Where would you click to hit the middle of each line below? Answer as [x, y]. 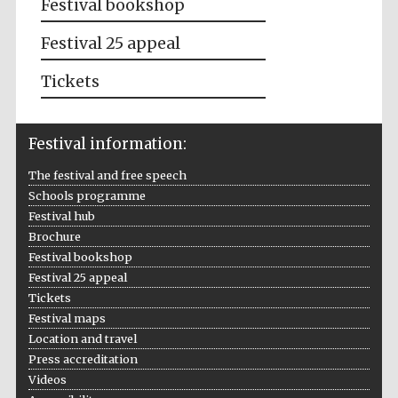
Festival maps [67, 318]
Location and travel [82, 339]
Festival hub [61, 216]
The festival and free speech [107, 175]
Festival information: [107, 144]
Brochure [54, 237]
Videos [47, 380]
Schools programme [87, 196]
